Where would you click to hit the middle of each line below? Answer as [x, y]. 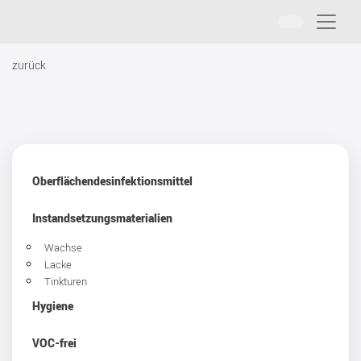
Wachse [63, 248]
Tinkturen [66, 282]
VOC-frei [54, 343]
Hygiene [53, 306]
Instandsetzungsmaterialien [102, 218]
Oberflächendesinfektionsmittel [112, 181]
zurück [29, 65]
